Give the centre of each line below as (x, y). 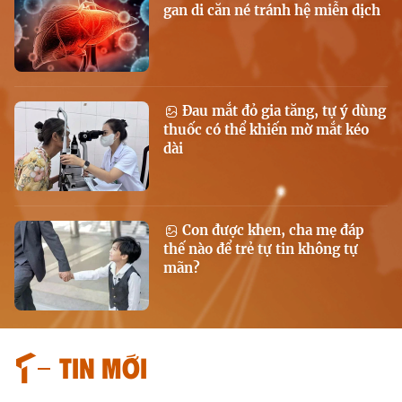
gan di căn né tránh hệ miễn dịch (272, 10)
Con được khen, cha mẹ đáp (271, 230)
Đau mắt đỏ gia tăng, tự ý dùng (282, 111)
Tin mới (103, 367)
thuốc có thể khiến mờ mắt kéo (266, 130)
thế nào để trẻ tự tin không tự (261, 249)
